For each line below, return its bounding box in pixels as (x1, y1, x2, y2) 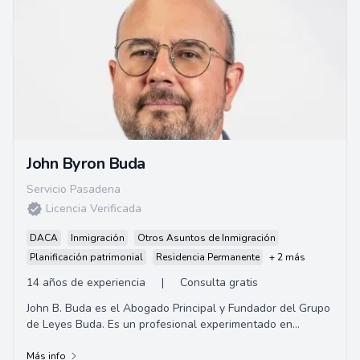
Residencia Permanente (156, 251, 260, 264)
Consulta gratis (180, 275, 258, 290)
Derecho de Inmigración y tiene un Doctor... (27, 333, 246, 348)
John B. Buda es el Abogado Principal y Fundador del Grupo (27, 301, 330, 316)
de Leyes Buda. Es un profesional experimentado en (27, 317, 292, 332)
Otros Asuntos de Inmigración (137, 231, 276, 244)
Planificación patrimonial (30, 251, 143, 264)
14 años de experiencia (27, 275, 145, 290)
